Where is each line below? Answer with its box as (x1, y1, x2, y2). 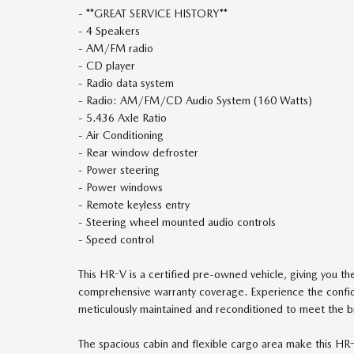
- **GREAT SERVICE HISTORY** (78, 7, 228, 21)
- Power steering (78, 164, 160, 177)
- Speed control (78, 233, 154, 247)
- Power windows (78, 181, 163, 194)
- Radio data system (78, 77, 174, 90)
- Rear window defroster (78, 146, 198, 160)
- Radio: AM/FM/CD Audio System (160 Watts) (78, 94, 312, 107)
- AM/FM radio (78, 42, 153, 55)
